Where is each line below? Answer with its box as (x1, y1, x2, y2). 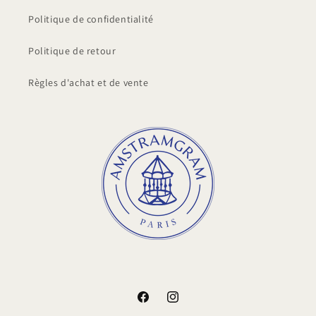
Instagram (165, 298, 212, 311)
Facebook (135, 298, 180, 311)
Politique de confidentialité (28, 13, 154, 26)
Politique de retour (28, 44, 116, 58)
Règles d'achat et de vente (28, 76, 149, 90)
